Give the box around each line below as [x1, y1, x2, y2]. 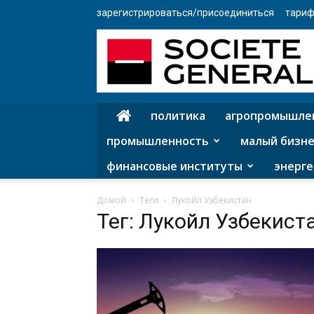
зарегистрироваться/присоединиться [97, 7, 274, 18]
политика [151, 108, 205, 123]
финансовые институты [107, 158, 243, 174]
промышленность [107, 133, 209, 149]
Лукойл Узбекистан [172, 194, 252, 206]
